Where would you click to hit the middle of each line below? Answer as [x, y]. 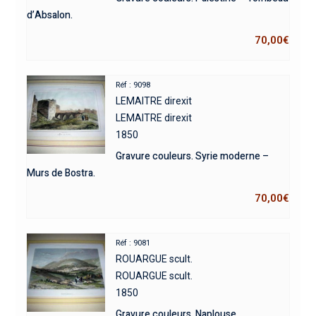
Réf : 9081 [133, 243]
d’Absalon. [49, 15]
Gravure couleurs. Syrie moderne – [193, 156]
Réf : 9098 [133, 85]
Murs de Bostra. [61, 173]
